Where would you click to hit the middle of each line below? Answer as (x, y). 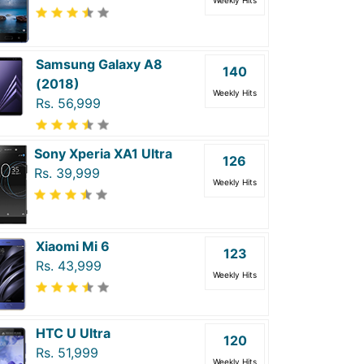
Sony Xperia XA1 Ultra (103, 154)
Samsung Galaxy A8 (99, 64)
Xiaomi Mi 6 (73, 246)
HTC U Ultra (73, 333)
